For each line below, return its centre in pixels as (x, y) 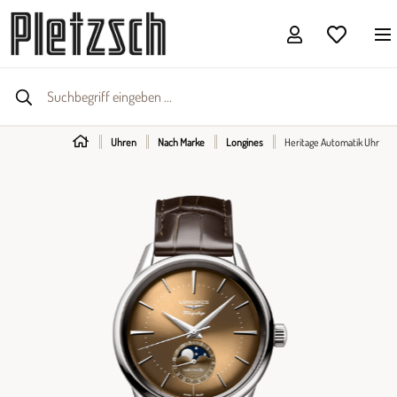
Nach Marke (181, 142)
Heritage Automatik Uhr (332, 142)
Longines (245, 142)
